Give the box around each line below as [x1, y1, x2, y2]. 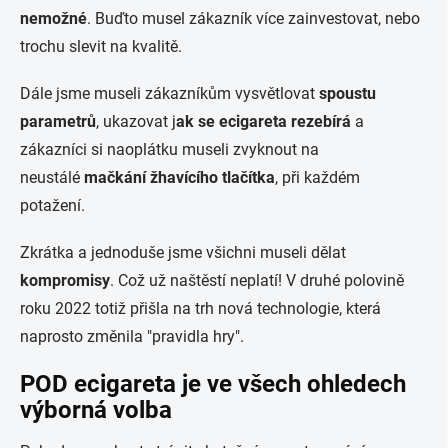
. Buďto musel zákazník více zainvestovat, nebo [87, 9, 420, 28]
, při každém [275, 168, 360, 187]
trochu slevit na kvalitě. [20, 37, 182, 56]
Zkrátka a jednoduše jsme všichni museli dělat [20, 243, 346, 262]
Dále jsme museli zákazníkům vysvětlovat [20, 84, 319, 103]
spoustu [319, 84, 376, 103]
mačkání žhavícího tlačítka [84, 168, 275, 187]
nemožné [20, 9, 87, 28]
